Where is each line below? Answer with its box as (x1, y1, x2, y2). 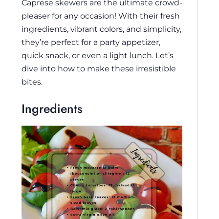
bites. (22, 76, 43, 87)
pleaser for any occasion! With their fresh (22, 10, 180, 21)
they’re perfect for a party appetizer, (22, 37, 160, 47)
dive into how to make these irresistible (22, 63, 176, 73)
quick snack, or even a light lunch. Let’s (22, 50, 174, 60)
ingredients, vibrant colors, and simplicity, (22, 23, 181, 34)
